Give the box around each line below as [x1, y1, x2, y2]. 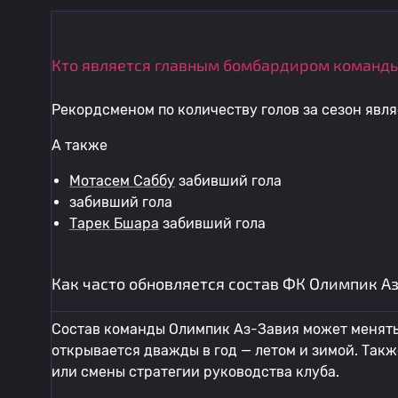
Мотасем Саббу [69, 172, 175, 189]
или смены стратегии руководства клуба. [52, 363, 339, 380]
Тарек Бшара [69, 215, 159, 232]
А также [52, 137, 107, 154]
